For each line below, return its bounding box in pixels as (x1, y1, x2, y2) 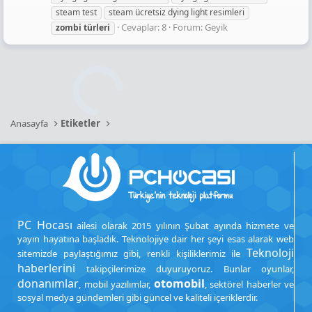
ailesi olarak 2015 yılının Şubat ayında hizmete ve (72, 219, 295, 232)
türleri (84, 22, 110, 34)
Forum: (173, 21, 205, 34)
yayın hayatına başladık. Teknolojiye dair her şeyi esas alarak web (17, 233, 294, 245)
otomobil (153, 276, 205, 291)
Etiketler (61, 117, 101, 130)
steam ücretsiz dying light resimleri (109, 6, 244, 19)
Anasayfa (10, 117, 48, 130)
